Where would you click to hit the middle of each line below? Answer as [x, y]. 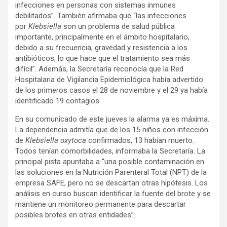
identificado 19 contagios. [58, 101]
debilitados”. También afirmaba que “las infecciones [101, 16]
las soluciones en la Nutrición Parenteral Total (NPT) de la [111, 172]
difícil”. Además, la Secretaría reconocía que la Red [99, 69]
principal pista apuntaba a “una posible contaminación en [110, 162]
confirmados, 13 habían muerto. [141, 140]
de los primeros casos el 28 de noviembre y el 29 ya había [111, 90]
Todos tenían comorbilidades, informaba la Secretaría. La [110, 151]
